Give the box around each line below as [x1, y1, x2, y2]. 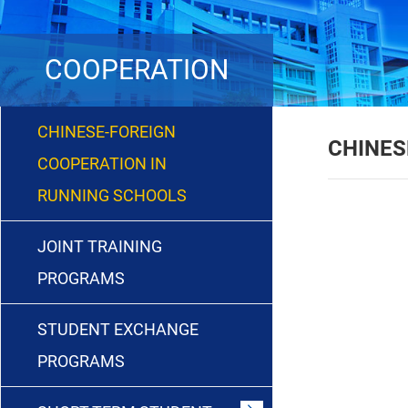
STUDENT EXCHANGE [37, 319, 199, 339]
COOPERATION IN [37, 153, 167, 173]
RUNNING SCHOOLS [37, 185, 187, 205]
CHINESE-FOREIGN [37, 121, 176, 141]
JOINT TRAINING [37, 236, 162, 256]
